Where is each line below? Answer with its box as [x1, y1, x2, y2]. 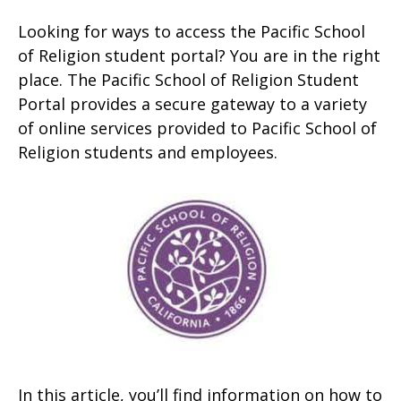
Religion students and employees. [18, 141, 277, 163]
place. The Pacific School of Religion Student [18, 69, 359, 90]
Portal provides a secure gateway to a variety [18, 93, 367, 115]
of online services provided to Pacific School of [18, 117, 377, 139]
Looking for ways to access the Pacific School [18, 21, 365, 42]
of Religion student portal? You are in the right [18, 45, 380, 66]
